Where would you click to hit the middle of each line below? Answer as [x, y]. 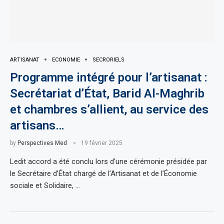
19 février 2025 [102, 143]
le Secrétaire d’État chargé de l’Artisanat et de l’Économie [103, 173]
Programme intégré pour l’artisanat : [109, 77]
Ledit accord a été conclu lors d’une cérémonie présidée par [108, 161]
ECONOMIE [66, 59]
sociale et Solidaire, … [45, 185]
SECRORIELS [108, 59]
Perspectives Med [42, 143]
